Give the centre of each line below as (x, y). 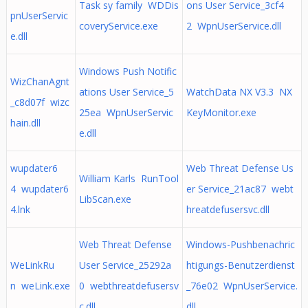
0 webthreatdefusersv (129, 286)
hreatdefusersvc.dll (228, 209)
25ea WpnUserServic (126, 112)
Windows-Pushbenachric (240, 244)
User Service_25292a (125, 265)
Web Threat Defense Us (240, 168)
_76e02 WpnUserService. (242, 286)
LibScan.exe (105, 199)
